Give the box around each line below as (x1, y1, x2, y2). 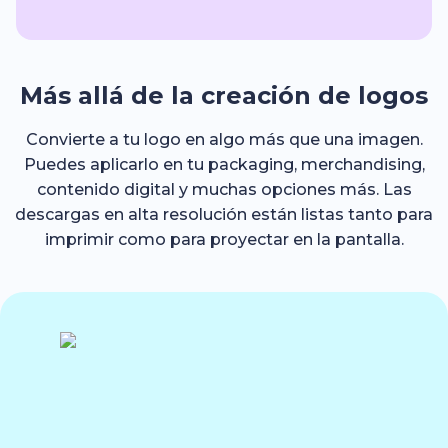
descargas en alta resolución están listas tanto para (15, 205, 433, 224)
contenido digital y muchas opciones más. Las (36, 180, 412, 199)
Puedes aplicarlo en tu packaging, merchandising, (23, 155, 425, 174)
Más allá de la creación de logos (20, 81, 428, 110)
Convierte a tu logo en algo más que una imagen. (25, 130, 423, 149)
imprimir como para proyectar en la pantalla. (44, 230, 404, 249)
